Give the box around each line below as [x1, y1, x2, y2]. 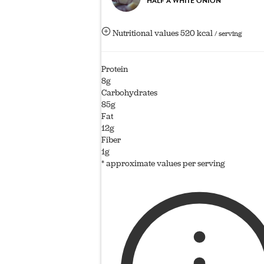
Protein [101, 63, 128, 75]
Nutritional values [111, 27, 180, 39]
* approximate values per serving [101, 157, 225, 169]
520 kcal [180, 27, 214, 39]
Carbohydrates [101, 87, 157, 98]
